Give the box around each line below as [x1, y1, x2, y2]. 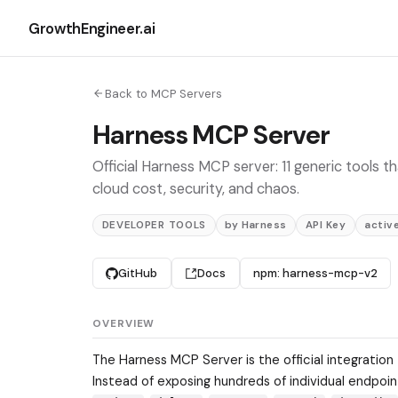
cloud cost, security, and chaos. [92, 179, 299, 199]
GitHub [118, 266, 158, 282]
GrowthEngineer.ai [28, 18, 155, 38]
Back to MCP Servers [105, 85, 222, 101]
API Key [305, 219, 346, 233]
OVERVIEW [92, 317, 155, 331]
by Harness [225, 219, 287, 233]
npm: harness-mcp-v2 [252, 266, 378, 282]
